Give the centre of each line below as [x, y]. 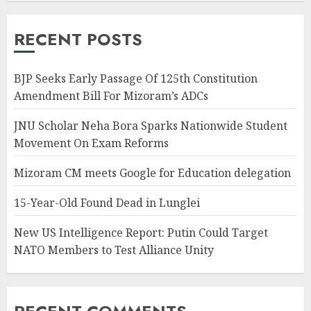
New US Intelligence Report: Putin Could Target [141, 233]
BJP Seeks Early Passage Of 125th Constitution [136, 79]
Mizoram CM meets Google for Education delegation [154, 173]
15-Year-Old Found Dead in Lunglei [107, 203]
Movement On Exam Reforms [91, 143]
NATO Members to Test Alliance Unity [114, 250]
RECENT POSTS [78, 40]
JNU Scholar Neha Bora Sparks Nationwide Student [151, 126]
